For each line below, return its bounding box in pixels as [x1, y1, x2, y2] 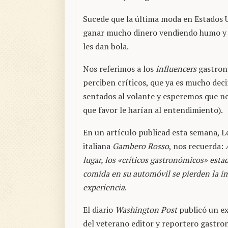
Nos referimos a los [83, 63, 156, 75]
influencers [156, 63, 196, 75]
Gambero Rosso [112, 140, 169, 152]
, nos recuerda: [169, 140, 225, 152]
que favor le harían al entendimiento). [83, 104, 223, 116]
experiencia [83, 182, 125, 193]
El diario [83, 204, 115, 216]
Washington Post [115, 204, 177, 216]
